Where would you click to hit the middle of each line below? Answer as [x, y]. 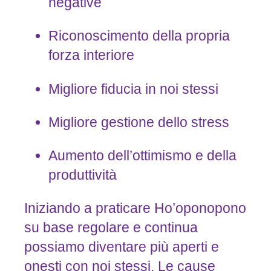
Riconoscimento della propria [139, 36]
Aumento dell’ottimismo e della [142, 155]
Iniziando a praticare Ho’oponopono [135, 208]
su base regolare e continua [111, 227]
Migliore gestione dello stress [139, 122]
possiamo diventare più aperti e [121, 247]
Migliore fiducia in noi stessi [133, 89]
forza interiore [91, 55]
